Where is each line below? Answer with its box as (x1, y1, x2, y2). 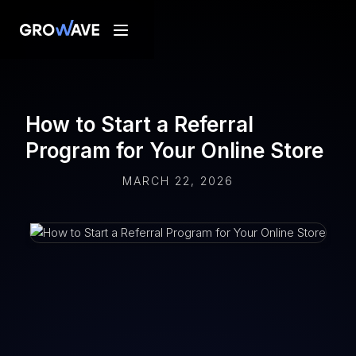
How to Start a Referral (25, 112, 253, 137)
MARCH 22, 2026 (122, 174, 234, 188)
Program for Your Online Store (25, 138, 323, 163)
